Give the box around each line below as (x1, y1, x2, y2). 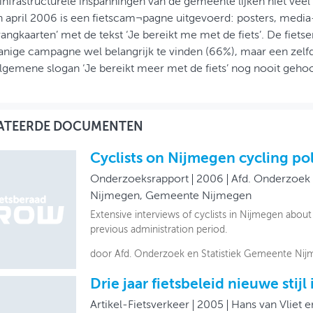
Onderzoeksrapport (89, 173, 189, 185)
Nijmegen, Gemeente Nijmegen (89, 190, 252, 202)
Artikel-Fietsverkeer (89, 299, 189, 311)
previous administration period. (89, 224, 227, 235)
